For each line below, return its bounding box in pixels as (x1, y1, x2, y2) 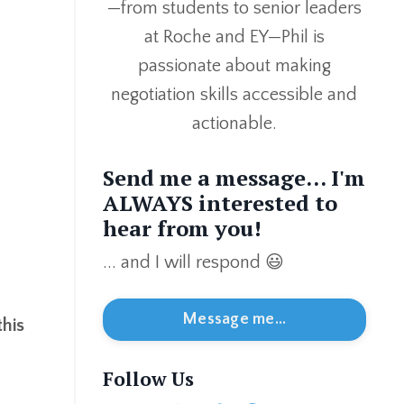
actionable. (191, 114, 277, 134)
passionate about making (137, 56, 331, 77)
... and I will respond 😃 (102, 252, 284, 273)
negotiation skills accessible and (111, 85, 358, 106)
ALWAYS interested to (102, 188, 337, 218)
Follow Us (102, 366, 194, 392)
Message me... (182, 310, 287, 329)
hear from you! (102, 214, 262, 243)
